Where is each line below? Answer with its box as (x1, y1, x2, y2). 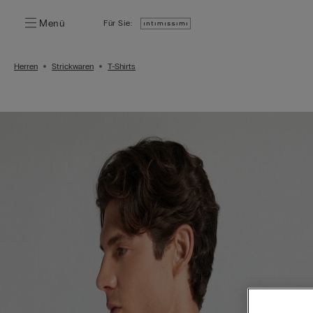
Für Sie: (103, 18, 133, 28)
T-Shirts (108, 61, 136, 71)
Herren (14, 61, 38, 71)
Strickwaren (52, 61, 94, 71)
